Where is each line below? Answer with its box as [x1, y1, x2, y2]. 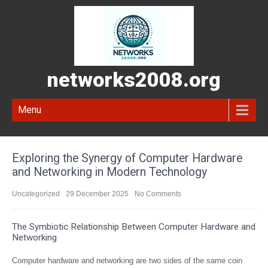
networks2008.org [47, 68, 221, 92]
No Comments [135, 190, 181, 198]
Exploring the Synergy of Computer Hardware [12, 151, 242, 165]
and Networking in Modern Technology [12, 165, 207, 179]
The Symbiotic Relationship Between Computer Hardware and [12, 221, 255, 232]
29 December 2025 [66, 190, 129, 198]
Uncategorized [12, 190, 60, 198]
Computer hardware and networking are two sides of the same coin [12, 256, 242, 265]
